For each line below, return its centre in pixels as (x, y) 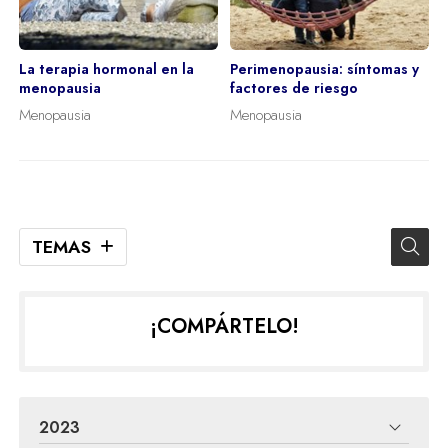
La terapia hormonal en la (106, 69)
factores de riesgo (294, 88)
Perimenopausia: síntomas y (324, 69)
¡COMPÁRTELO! (224, 327)
